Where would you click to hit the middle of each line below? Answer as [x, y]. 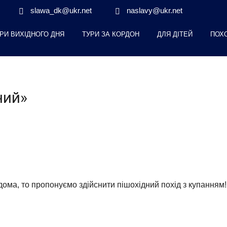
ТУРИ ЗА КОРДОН [110, 34]
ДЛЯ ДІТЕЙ [175, 34]
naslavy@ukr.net [154, 10]
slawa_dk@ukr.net [61, 10]
